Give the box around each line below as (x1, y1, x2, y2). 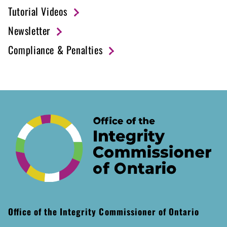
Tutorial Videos (8, 4, 67, 19)
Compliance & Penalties (8, 42, 103, 58)
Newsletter (8, 23, 50, 39)
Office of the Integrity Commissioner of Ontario (8, 205, 199, 218)
